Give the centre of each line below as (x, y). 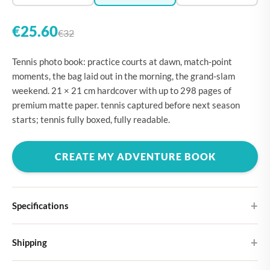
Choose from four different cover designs (89, 246)
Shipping (30, 242)
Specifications (40, 205)
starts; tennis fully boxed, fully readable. (91, 119)
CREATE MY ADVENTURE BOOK (135, 156)
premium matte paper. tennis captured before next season (126, 105)
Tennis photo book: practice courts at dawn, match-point (122, 61)
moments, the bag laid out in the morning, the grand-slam (124, 76)
